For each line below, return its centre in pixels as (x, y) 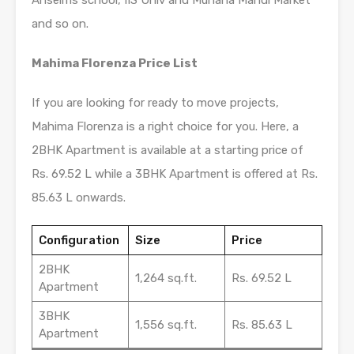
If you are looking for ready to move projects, (155, 103)
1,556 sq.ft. (166, 325)
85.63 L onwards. (79, 198)
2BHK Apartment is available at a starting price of (168, 150)
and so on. (60, 24)
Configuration (79, 240)
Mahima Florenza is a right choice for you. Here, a (165, 126)
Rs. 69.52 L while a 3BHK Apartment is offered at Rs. (175, 174)
